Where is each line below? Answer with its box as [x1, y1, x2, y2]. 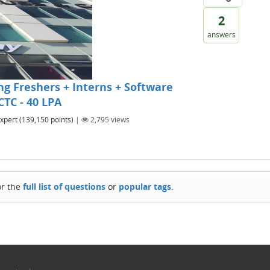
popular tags [119, 181, 172, 192]
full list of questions [23, 181, 106, 192]
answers [207, 30, 236, 40]
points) [49, 114, 74, 125]
